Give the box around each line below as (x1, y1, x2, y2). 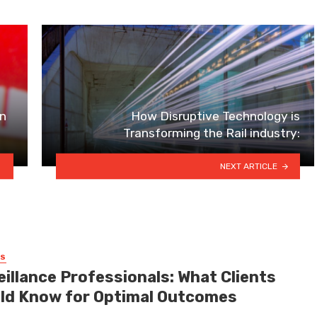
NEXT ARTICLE (220, 161, 278, 171)
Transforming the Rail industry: (123, 126, 300, 141)
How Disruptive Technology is (131, 109, 300, 124)
